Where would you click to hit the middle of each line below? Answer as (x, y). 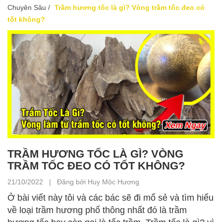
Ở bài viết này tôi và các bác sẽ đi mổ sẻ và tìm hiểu (111, 197)
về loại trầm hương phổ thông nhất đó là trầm (97, 210)
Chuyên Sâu (27, 8)
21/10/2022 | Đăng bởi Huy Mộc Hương (73, 182)
